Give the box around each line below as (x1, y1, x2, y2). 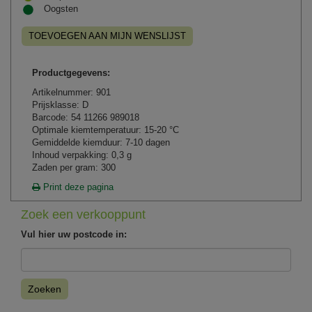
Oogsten (44, 3, 78, 15)
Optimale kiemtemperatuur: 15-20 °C (32, 125, 179, 136)
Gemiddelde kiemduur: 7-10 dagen (32, 137, 170, 148)
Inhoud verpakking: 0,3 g (32, 150, 132, 161)
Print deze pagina (40, 182, 114, 193)
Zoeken (28, 283, 61, 295)
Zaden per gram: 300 (32, 162, 116, 173)
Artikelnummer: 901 (32, 87, 111, 98)
